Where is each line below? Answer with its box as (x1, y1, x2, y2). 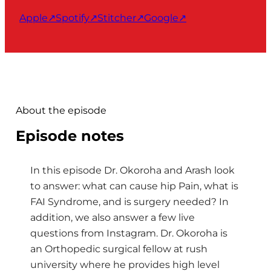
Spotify (56, 11, 90, 24)
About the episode (16, 104, 106, 116)
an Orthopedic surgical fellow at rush (30, 243, 207, 255)
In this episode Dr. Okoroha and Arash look (30, 164, 235, 176)
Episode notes (16, 126, 124, 145)
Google (144, 11, 178, 24)
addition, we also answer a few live (30, 211, 195, 223)
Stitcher (97, 11, 136, 24)
